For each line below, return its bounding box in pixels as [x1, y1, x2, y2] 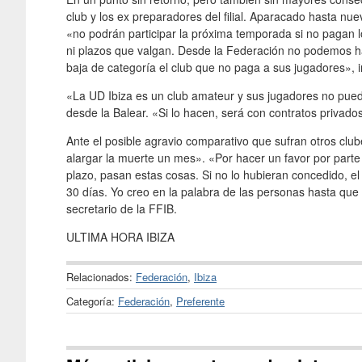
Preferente [176, 293, 225, 309]
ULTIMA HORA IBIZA [66, 228, 175, 245]
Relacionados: [66, 268, 136, 284]
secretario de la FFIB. [66, 200, 177, 217]
